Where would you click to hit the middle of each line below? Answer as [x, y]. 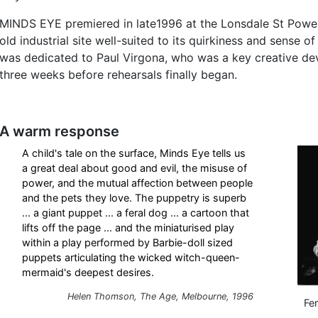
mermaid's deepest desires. [88, 273]
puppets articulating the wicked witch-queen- [131, 258]
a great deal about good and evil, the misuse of [135, 168]
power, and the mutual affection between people [137, 183]
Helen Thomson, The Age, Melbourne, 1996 [160, 297]
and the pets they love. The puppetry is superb [134, 198]
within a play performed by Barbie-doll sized [127, 243]
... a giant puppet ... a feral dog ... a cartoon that [136, 213]
